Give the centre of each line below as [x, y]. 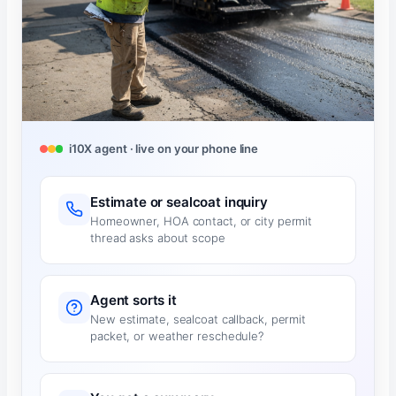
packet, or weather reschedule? [177, 336]
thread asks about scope [158, 238]
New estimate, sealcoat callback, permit [198, 320]
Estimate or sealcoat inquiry [179, 202]
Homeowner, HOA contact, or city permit [202, 221]
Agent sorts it [133, 300]
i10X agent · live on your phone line [164, 149]
